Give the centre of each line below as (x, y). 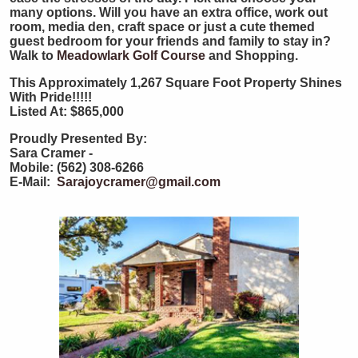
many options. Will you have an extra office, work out (169, 12)
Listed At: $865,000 (67, 111)
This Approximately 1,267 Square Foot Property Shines (176, 82)
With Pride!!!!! (51, 97)
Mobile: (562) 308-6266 (77, 167)
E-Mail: (32, 181)
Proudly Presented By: (80, 138)
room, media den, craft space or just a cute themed (162, 26)
